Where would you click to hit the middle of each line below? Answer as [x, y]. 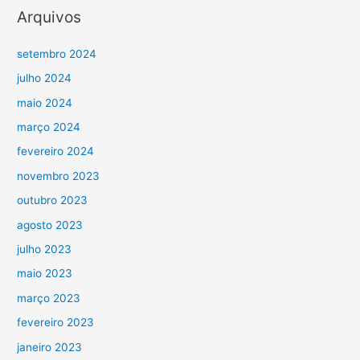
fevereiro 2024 [56, 151]
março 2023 [49, 298]
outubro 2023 [53, 200]
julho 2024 [45, 78]
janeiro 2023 [50, 347]
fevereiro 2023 [56, 323]
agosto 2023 [50, 225]
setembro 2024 [57, 53]
